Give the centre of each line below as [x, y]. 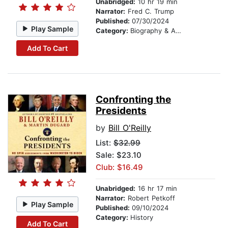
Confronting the [133, 100]
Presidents [121, 111]
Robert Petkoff [150, 198]
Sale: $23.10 [119, 155]
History [142, 218]
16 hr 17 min [156, 189]
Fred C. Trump [150, 11]
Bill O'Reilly [130, 128]
